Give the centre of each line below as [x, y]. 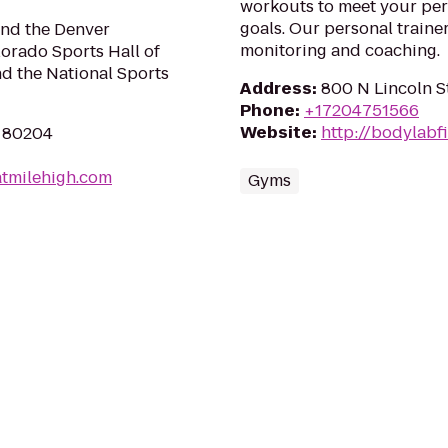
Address [276, 88]
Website [276, 132]
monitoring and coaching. [340, 50]
